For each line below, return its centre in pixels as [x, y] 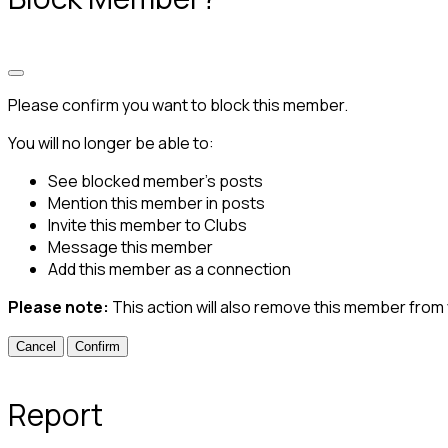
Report [55, 414]
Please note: [60, 306]
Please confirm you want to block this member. [178, 104]
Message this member [130, 246]
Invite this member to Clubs [147, 224]
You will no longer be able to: [111, 142]
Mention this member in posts [156, 202]
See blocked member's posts [155, 180]
